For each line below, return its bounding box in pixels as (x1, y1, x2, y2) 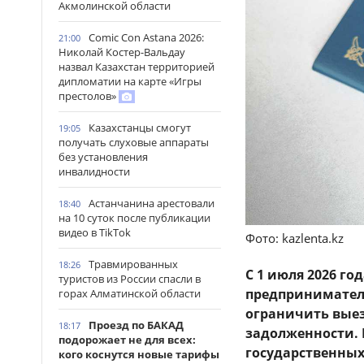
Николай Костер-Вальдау (58, 45, 185, 59)
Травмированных (89, 257, 178, 271)
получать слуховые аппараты (58, 135, 209, 149)
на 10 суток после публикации (58, 210, 210, 225)
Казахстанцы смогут (89, 120, 191, 135)
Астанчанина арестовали (89, 196, 214, 210)
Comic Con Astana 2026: (89, 30, 204, 45)
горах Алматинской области (58, 286, 201, 301)
